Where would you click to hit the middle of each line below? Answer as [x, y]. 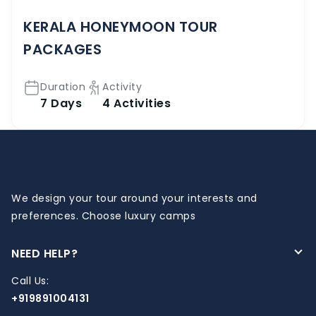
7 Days [61, 103]
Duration [63, 86]
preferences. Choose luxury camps [103, 215]
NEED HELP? [44, 253]
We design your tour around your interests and [134, 198]
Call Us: [30, 280]
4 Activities [136, 103]
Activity [122, 86]
